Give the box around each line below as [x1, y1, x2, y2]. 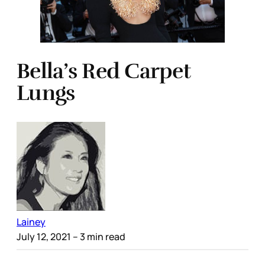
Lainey [17, 215, 46, 228]
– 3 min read [71, 230, 125, 243]
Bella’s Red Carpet [17, 57, 191, 84]
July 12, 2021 [17, 230, 71, 243]
